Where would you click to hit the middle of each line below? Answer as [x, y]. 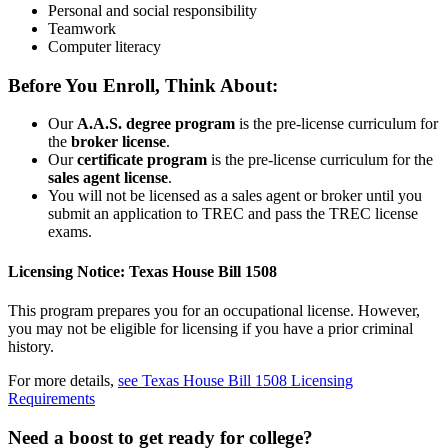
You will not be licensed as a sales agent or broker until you [235, 196]
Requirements [51, 398]
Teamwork [82, 28]
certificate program [142, 160]
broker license [118, 142]
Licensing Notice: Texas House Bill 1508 [142, 271]
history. [31, 346]
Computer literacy [104, 46]
